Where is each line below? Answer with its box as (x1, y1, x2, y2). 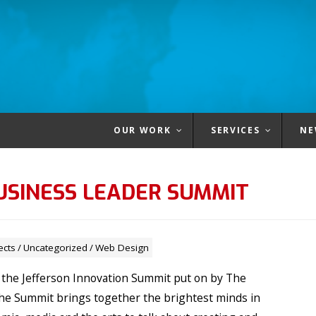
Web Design (95, 241, 149, 254)
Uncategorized (23, 241, 87, 254)
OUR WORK (114, 124, 171, 136)
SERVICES (211, 124, 260, 136)
